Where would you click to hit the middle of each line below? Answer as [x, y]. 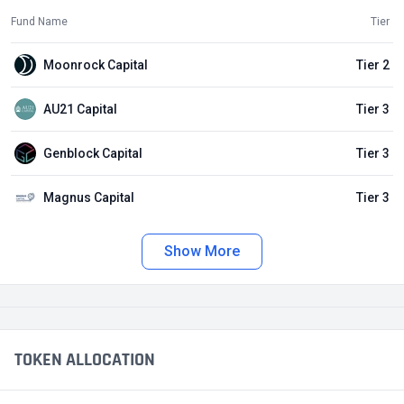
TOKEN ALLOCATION [85, 360]
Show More [202, 252]
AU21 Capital [80, 109]
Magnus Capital [89, 197]
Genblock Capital [93, 153]
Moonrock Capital [96, 64]
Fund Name [39, 22]
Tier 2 [372, 64]
